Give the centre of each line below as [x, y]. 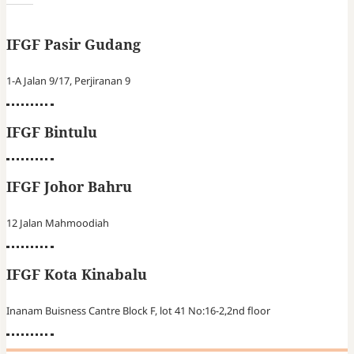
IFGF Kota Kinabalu [77, 274]
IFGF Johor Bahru [69, 187]
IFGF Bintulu [52, 132]
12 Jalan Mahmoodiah [58, 223]
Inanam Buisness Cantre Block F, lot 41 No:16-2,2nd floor [138, 310]
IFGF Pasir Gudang [73, 44]
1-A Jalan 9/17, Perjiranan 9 [68, 80]
